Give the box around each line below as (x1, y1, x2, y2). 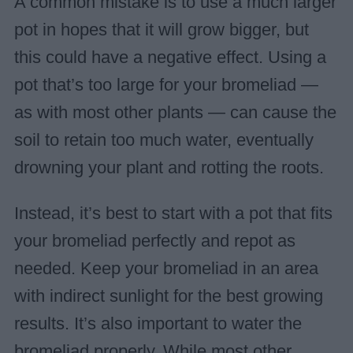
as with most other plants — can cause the (13, 102, 336, 122)
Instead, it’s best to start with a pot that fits (13, 204, 333, 224)
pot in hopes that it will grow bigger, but (13, 20, 309, 39)
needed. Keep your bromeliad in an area (13, 259, 318, 279)
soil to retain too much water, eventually (13, 130, 314, 150)
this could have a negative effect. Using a (13, 47, 326, 67)
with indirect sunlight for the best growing (13, 287, 323, 307)
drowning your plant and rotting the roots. (13, 158, 324, 177)
